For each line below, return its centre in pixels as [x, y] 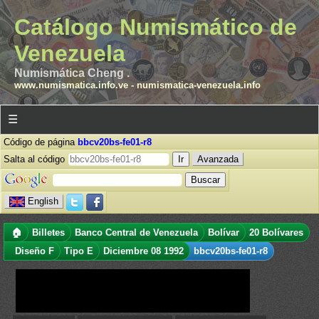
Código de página [41, 142]
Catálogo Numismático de [156, 27]
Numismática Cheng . [72, 73]
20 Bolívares [276, 232]
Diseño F [35, 251]
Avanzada [218, 159]
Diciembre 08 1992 [143, 251]
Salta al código [36, 159]
